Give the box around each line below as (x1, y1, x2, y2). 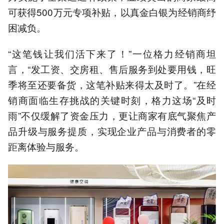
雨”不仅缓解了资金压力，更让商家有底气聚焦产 (8, 108, 216, 122)
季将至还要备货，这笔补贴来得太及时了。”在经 (8, 77, 216, 91)
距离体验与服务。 (8, 139, 84, 153)
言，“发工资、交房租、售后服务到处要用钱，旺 (8, 61, 216, 75)
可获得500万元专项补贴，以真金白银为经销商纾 (8, 4, 216, 18)
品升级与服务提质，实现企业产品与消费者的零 (8, 123, 216, 137)
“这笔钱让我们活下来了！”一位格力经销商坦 (8, 46, 216, 60)
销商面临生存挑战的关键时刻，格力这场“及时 (8, 92, 216, 106)
